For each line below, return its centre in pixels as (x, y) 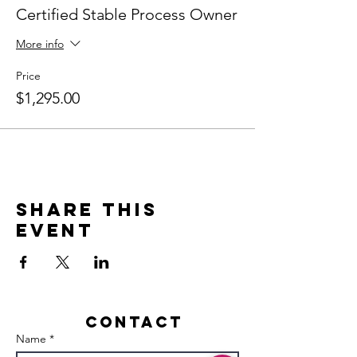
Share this (87, 210)
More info (40, 44)
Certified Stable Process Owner (127, 14)
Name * (35, 339)
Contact (134, 322)
